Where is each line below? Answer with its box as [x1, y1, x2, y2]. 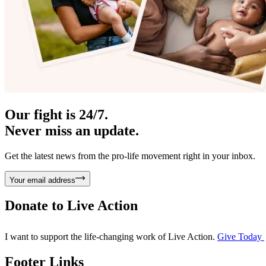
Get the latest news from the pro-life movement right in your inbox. [5, 150, 255, 161]
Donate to [5, 198, 67, 214]
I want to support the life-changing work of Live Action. [5, 232, 215, 242]
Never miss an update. [5, 122, 139, 138]
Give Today [217, 232, 264, 242]
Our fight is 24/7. [5, 106, 108, 122]
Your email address [9, 175, 75, 185]
